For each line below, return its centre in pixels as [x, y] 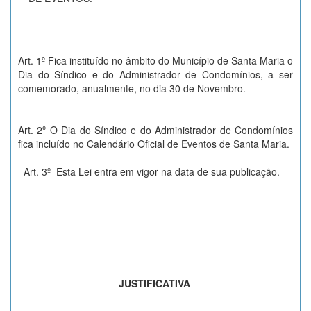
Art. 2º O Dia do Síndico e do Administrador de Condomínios [155, 130]
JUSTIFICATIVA [155, 283]
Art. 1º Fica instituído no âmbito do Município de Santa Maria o [155, 60]
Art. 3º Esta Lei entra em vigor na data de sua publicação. [150, 171]
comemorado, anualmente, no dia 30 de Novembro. [133, 88]
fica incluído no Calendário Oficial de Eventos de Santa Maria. [155, 144]
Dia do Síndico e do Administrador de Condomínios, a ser [155, 74]
